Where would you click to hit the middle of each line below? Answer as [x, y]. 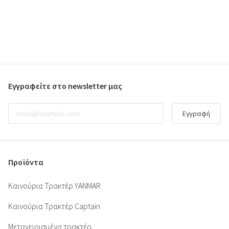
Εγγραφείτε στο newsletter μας [65, 86]
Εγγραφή [196, 113]
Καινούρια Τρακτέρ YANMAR [54, 185]
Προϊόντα [26, 162]
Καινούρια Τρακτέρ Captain [54, 206]
